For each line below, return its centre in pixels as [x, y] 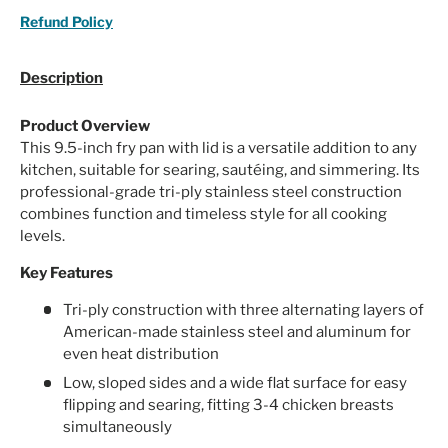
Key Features [66, 272]
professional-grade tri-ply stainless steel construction [211, 191]
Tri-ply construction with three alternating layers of [243, 309]
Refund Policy [66, 21]
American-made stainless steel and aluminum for [236, 331]
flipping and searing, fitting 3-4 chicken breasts [228, 405]
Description [61, 77]
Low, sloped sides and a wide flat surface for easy [234, 383]
